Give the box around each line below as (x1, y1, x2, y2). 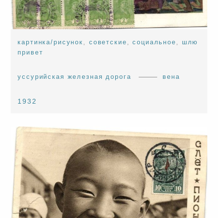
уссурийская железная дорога (18, 73, 131, 80)
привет (18, 48, 43, 56)
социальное (132, 38, 176, 46)
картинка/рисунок (18, 38, 84, 46)
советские (89, 38, 127, 46)
